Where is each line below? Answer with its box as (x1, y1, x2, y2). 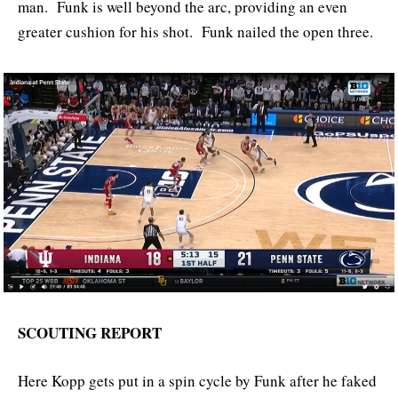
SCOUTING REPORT (18, 321, 162, 344)
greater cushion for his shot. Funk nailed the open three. (18, 20, 373, 42)
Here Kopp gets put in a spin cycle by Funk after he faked (18, 370, 377, 392)
